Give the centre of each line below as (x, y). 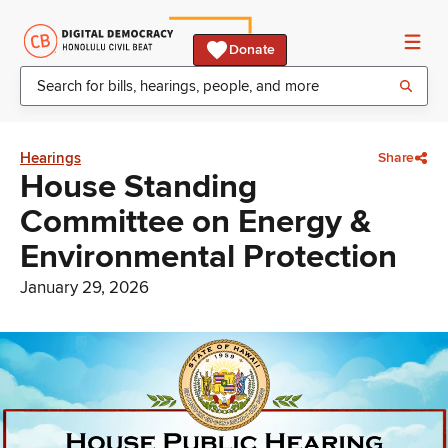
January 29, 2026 (84, 287)
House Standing (138, 187)
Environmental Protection (208, 257)
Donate (252, 49)
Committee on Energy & (195, 222)
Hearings (50, 158)
